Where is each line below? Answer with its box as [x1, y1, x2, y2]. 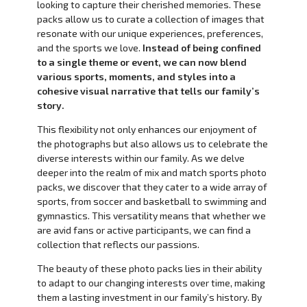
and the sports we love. [36, 42, 140, 54]
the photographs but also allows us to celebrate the [36, 138, 268, 150]
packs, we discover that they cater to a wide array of [36, 181, 267, 193]
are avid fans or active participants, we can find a [36, 224, 251, 236]
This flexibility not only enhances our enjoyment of [36, 123, 257, 136]
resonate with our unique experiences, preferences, [36, 27, 263, 40]
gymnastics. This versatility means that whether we [36, 210, 266, 222]
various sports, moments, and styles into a [36, 71, 236, 83]
